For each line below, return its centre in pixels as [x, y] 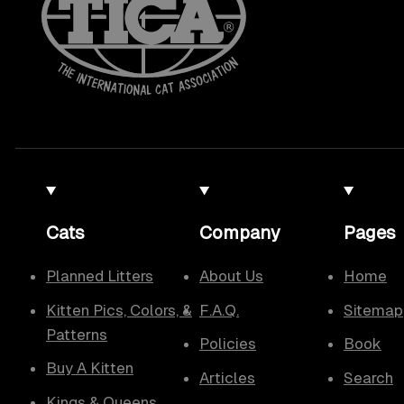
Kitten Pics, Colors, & [119, 310]
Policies [228, 344]
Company [240, 233]
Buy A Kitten [90, 368]
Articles [227, 377]
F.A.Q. [219, 310]
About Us [231, 276]
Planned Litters [100, 276]
